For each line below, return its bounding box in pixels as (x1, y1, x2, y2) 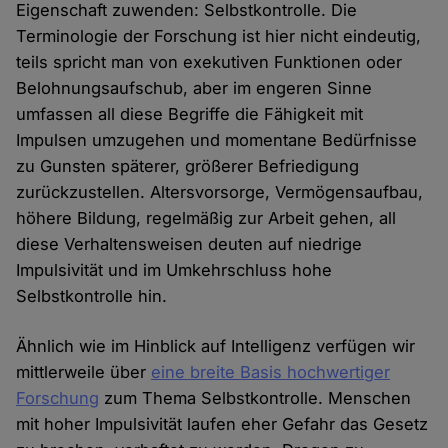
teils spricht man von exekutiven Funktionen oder (16, 52, 403, 73)
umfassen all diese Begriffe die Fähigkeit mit (16, 104, 364, 125)
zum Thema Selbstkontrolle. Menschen (99, 388, 412, 409)
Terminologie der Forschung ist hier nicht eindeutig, (16, 26, 422, 47)
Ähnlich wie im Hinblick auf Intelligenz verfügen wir (16, 336, 416, 357)
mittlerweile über (16, 362, 152, 383)
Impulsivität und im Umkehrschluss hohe (16, 260, 333, 281)
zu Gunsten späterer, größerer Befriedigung (16, 156, 360, 177)
